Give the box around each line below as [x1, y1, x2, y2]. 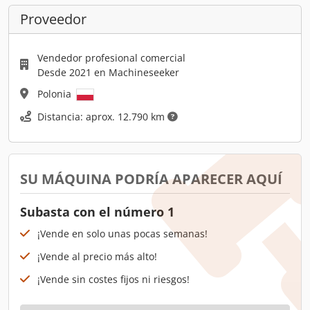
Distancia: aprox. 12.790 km [37, 109, 167, 123]
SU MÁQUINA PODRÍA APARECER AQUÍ [20, 169, 282, 188]
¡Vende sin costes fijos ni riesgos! [37, 272, 190, 286]
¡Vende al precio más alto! [37, 249, 157, 263]
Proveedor [20, 9, 86, 28]
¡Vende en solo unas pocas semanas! [37, 226, 208, 240]
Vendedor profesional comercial [37, 51, 185, 64]
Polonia [37, 86, 74, 100]
